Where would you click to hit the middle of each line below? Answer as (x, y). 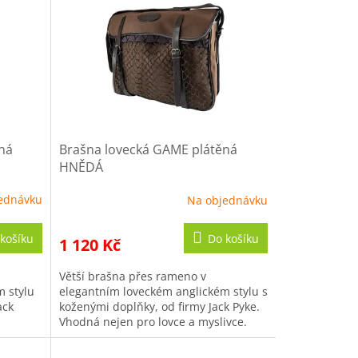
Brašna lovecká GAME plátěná (148, 150)
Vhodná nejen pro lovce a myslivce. (153, 322)
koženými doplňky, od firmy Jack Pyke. (159, 307)
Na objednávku (227, 200)
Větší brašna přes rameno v (132, 276)
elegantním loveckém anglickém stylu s (163, 292)
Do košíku (233, 239)
